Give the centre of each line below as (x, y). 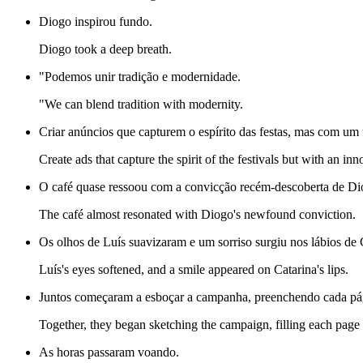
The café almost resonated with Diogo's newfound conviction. (197, 215)
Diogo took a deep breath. (105, 49)
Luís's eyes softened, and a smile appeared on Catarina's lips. (194, 270)
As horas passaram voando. (109, 352)
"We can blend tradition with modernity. (141, 105)
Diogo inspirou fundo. (96, 22)
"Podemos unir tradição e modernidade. (140, 77)
